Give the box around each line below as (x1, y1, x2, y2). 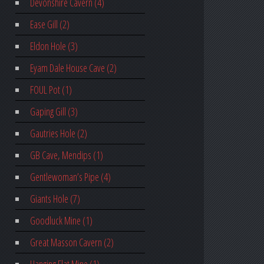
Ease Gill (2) (29, 17, 70, 32)
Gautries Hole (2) (29, 126, 87, 141)
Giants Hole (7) (29, 192, 80, 206)
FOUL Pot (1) (29, 82, 72, 97)
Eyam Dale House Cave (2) (29, 61, 117, 75)
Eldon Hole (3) (29, 39, 78, 54)
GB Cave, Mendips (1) (29, 148, 103, 163)
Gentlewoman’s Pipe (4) (29, 170, 111, 184)
